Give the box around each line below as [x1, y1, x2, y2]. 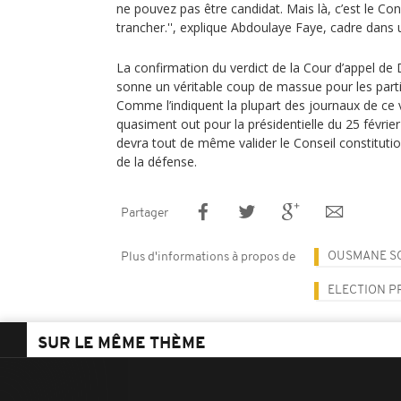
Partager [121, 207, 168, 220]
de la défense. [116, 153, 197, 170]
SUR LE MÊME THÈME [38, 336, 206, 353]
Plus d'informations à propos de [121, 251, 295, 264]
